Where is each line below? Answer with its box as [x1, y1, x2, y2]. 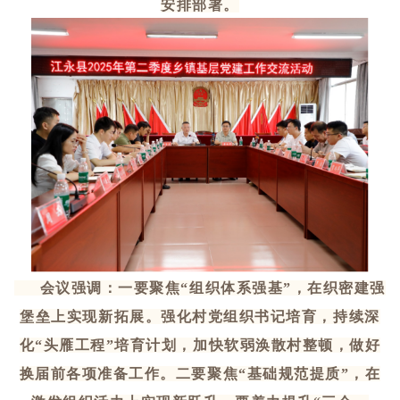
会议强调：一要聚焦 [14, 279, 181, 296]
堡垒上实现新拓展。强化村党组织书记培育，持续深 [20, 308, 380, 324]
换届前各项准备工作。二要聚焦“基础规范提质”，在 [19, 365, 381, 381]
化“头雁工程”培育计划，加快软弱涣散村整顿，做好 [19, 337, 381, 353]
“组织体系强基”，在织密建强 [180, 279, 386, 296]
